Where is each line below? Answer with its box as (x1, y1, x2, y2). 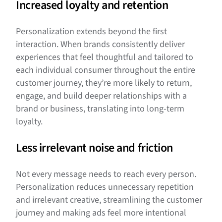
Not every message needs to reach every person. (16, 168, 196, 181)
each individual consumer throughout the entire (16, 64, 195, 77)
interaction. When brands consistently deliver (16, 38, 185, 51)
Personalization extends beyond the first (16, 25, 167, 38)
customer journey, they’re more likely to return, (16, 77, 192, 90)
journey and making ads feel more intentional (16, 207, 186, 220)
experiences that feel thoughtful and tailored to (16, 51, 193, 64)
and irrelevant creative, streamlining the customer (16, 194, 202, 207)
